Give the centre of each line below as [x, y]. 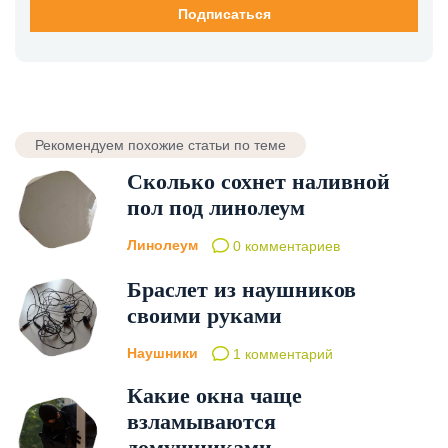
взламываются [201, 422]
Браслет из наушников [241, 290]
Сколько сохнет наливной [258, 182]
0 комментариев [284, 246]
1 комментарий [281, 353]
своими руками [204, 316]
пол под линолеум [216, 208]
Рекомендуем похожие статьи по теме [160, 145]
